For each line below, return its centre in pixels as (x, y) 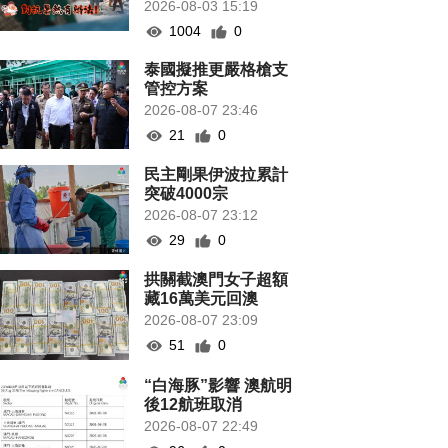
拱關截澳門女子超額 (216, 280)
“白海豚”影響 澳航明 (218, 386)
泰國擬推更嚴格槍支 (216, 70)
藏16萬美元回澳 (201, 299)
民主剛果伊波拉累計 (216, 175)
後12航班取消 (193, 405)
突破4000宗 (186, 194)
